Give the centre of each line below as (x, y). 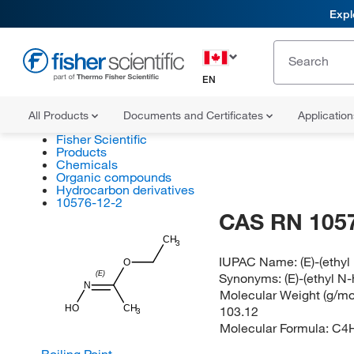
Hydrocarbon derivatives (125, 190)
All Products (60, 115)
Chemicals (87, 164)
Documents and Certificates (195, 115)
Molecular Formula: (275, 328)
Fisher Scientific (101, 139)
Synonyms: (252, 278)
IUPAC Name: (260, 262)
